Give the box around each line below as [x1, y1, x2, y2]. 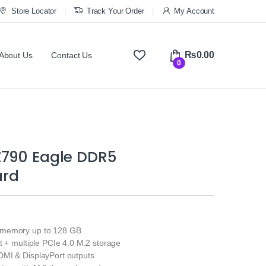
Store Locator [11, 6, 57, 15]
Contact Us [51, 50, 93, 61]
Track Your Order [86, 6, 144, 15]
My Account [174, 6, 214, 15]
